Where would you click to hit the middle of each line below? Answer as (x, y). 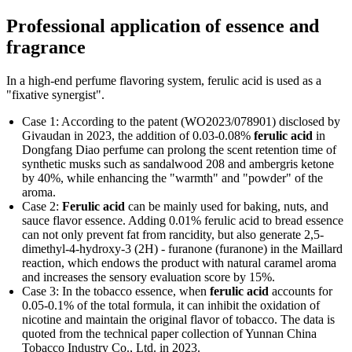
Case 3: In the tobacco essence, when (116, 291)
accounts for (301, 291)
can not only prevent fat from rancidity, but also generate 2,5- (173, 234)
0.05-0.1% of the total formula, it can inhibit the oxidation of (171, 305)
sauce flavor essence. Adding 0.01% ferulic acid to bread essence (183, 220)
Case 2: (42, 206)
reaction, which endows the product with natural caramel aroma (179, 262)
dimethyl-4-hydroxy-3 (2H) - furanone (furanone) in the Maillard (182, 248)
